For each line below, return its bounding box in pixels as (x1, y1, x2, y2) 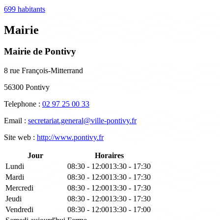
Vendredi (5, 205, 33, 214)
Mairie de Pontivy (4, 46, 76, 57)
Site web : (4, 133, 37, 142)
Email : (4, 116, 28, 125)
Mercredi (5, 184, 33, 192)
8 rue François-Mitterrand (4, 66, 83, 75)
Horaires (94, 151, 124, 160)
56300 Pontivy (4, 83, 50, 92)
